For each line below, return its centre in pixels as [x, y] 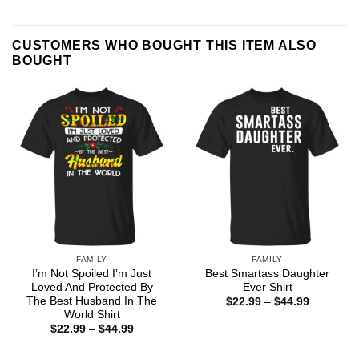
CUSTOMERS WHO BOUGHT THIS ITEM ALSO [164, 46]
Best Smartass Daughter [267, 273]
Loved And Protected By [92, 287]
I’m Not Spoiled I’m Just [92, 273]
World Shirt [92, 314]
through [328, 333]
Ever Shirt [267, 287]
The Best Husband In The [92, 301]
